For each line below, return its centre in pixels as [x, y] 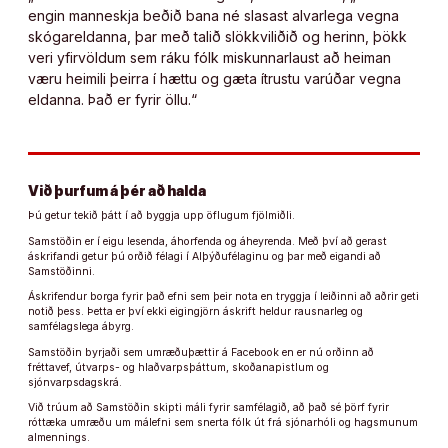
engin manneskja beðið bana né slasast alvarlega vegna [213, 15]
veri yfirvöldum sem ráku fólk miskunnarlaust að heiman [209, 57]
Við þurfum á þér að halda [117, 190]
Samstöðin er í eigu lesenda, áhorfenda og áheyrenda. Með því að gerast [207, 241]
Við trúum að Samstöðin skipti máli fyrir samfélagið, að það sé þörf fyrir [208, 408]
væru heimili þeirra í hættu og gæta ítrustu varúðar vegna [214, 78]
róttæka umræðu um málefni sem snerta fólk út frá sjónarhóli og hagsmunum [223, 423]
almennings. [59, 438]
